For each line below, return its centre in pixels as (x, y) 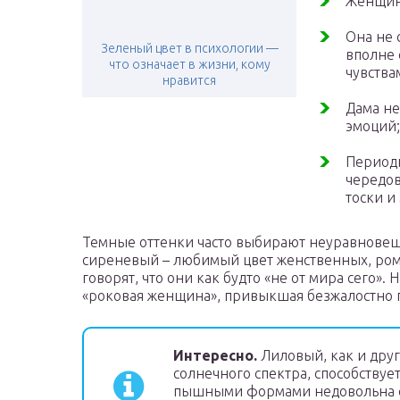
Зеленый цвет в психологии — (189, 49)
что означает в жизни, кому (189, 65)
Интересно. (215, 356)
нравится (189, 81)
